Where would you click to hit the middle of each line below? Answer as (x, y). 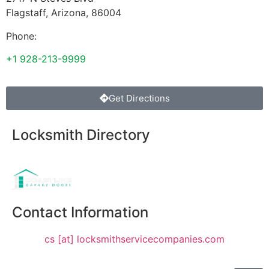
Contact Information (80, 212)
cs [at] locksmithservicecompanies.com (134, 239)
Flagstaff (26, 13)
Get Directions (139, 98)
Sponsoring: (39, 162)
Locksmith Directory (81, 135)
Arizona (68, 13)
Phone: (21, 36)
